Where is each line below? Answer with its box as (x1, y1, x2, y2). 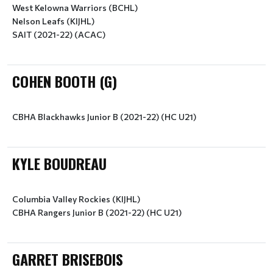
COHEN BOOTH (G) (12, 70, 117, 92)
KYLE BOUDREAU (12, 152, 107, 174)
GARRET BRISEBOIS (12, 248, 123, 270)
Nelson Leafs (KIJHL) (12, 16, 94, 26)
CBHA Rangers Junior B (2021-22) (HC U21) (12, 207, 182, 218)
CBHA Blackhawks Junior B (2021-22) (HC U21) (12, 112, 196, 122)
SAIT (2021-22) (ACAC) (12, 29, 105, 40)
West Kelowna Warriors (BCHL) (12, 2, 138, 13)
